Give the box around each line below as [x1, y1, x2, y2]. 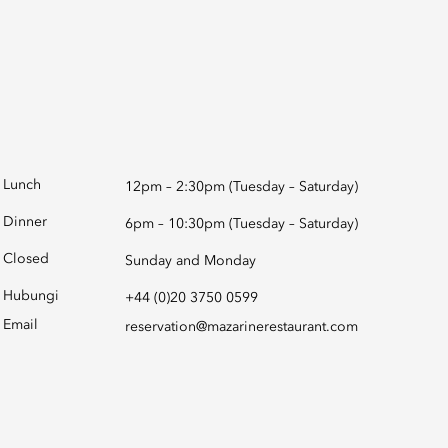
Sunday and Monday [124, 254, 256, 268]
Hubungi [3, 289, 59, 303]
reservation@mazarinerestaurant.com [124, 320, 358, 334]
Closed [3, 252, 49, 266]
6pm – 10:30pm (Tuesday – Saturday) [124, 217, 358, 231]
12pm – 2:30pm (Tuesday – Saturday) [124, 180, 358, 194]
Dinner [3, 215, 47, 229]
